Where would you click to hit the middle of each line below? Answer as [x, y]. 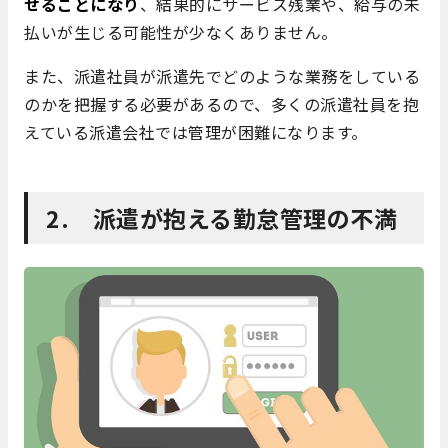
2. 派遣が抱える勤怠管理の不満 [221, 218]
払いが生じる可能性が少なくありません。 [181, 32]
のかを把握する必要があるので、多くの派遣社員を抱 [221, 104]
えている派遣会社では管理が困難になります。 [196, 132]
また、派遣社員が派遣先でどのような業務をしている [222, 76]
